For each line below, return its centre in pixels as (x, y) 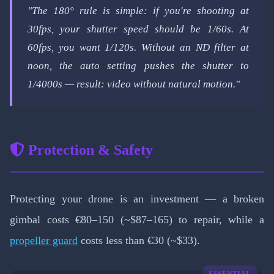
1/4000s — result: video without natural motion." (134, 84)
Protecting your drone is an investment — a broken (137, 199)
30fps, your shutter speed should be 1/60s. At (138, 29)
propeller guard (44, 241)
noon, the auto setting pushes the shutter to (138, 66)
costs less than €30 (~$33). (139, 241)
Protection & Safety (89, 150)
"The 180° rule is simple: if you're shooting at (138, 11)
